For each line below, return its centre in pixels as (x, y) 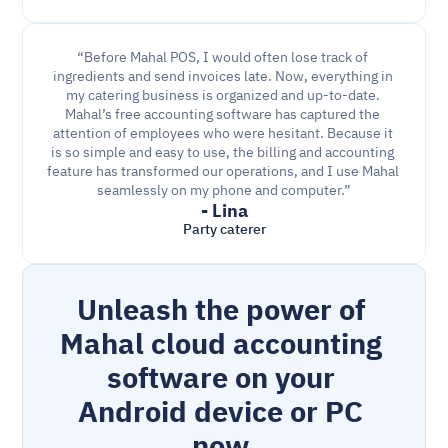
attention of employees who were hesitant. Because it (222, 133)
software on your (220, 378)
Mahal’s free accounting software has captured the (222, 114)
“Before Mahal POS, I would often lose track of (222, 57)
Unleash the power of (220, 310)
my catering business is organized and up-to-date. (222, 95)
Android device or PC (220, 412)
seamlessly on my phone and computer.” (224, 190)
